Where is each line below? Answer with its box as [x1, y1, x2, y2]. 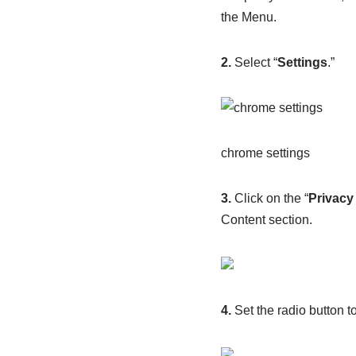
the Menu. [220, 10, 277, 25]
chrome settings [220, 146, 310, 161]
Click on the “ [230, 192, 308, 206]
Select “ [230, 56, 277, 70]
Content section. [220, 213, 312, 227]
